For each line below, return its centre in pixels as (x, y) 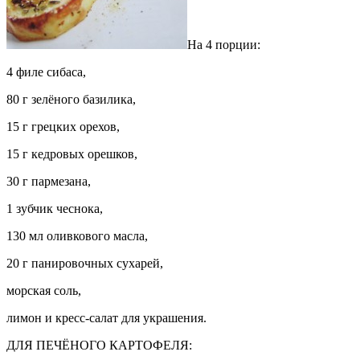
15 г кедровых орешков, (72, 153)
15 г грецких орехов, (63, 126)
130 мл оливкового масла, (77, 235)
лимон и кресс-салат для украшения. (106, 317)
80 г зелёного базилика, (71, 99)
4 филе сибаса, (46, 72)
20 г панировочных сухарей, (85, 263)
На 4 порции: (224, 44)
